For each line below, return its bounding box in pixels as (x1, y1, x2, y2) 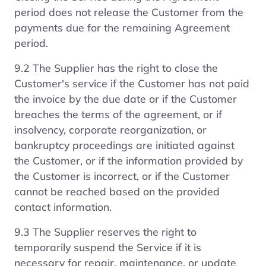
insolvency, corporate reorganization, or (14, 122, 207, 136)
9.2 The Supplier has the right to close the (14, 61, 218, 74)
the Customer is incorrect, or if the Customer (14, 169, 230, 182)
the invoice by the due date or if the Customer (14, 91, 237, 105)
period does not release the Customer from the (14, 5, 243, 18)
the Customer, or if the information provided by (14, 153, 243, 167)
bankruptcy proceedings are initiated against (14, 138, 235, 151)
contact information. (14, 199, 112, 213)
